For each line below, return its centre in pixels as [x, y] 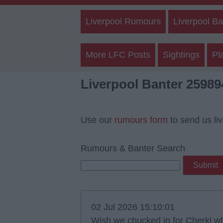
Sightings [181, 55]
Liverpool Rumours [123, 21]
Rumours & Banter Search [133, 148]
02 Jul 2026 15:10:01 [133, 207]
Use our [98, 120]
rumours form [141, 120]
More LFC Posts [118, 55]
